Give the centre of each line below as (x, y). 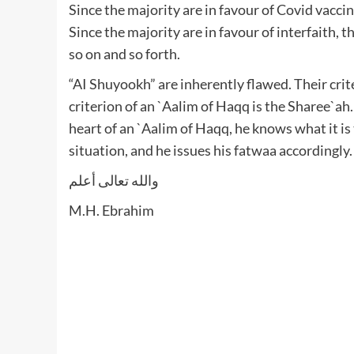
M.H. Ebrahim (111, 210)
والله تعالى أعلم (114, 180)
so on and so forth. (124, 53)
